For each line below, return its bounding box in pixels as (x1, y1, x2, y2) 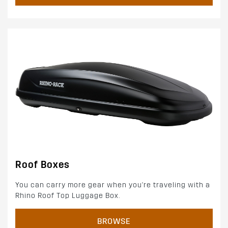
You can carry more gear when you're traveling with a (15, 180, 210, 189)
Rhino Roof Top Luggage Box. (15, 191, 120, 200)
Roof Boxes (15, 158, 70, 170)
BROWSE (97, 216, 131, 226)
